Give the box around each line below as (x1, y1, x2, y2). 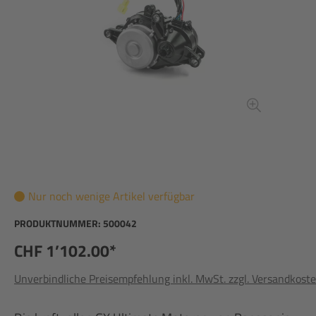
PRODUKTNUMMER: (14, 216, 103, 231)
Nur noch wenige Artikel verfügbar (28, 188, 195, 205)
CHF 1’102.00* (14, 238, 116, 263)
